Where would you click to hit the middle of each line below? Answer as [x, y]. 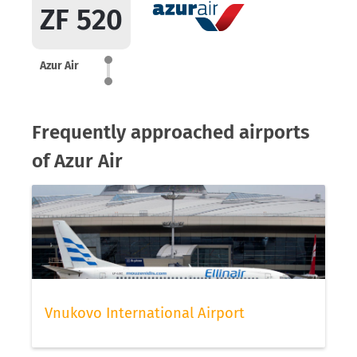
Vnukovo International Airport [145, 313]
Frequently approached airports [171, 132]
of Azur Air [77, 161]
